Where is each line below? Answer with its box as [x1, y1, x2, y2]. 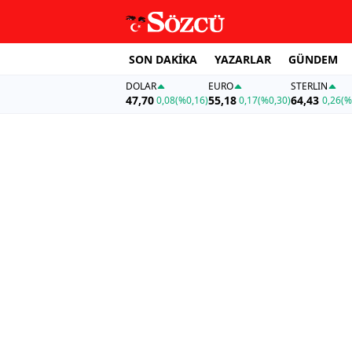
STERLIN [291, 79, 328, 93]
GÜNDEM [288, 51, 338, 67]
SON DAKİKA [129, 51, 197, 67]
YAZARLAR [214, 51, 271, 67]
